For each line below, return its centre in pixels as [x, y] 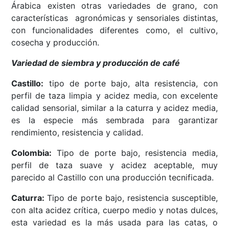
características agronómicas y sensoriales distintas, [114, 18]
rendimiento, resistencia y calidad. [80, 133]
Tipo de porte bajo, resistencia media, [137, 153]
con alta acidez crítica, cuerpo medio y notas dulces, [114, 210]
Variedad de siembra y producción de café [101, 63]
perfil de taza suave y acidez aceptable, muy [114, 165]
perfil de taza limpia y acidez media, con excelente [114, 96]
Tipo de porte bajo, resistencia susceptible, [132, 198]
